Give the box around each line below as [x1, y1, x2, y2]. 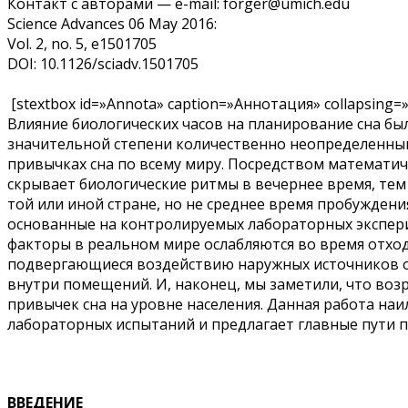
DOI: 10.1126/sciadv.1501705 [7, 53, 199, 74]
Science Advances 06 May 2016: [7, 13, 217, 34]
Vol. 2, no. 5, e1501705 [7, 33, 157, 54]
